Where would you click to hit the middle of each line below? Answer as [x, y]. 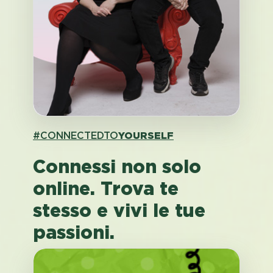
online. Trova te [106, 188]
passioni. [74, 232]
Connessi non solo [117, 166]
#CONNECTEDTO [76, 136]
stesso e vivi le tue [119, 210]
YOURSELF [146, 136]
